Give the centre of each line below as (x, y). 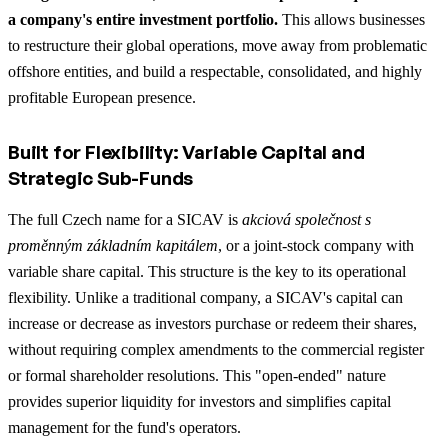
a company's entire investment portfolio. (145, 19)
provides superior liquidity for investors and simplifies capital (199, 401)
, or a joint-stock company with (316, 245)
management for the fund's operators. (124, 427)
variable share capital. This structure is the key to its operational (207, 271)
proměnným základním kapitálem (113, 245)
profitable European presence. (102, 97)
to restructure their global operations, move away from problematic (217, 45)
